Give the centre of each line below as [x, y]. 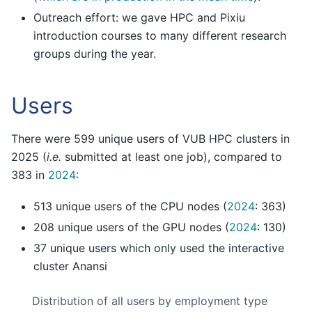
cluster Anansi [70, 266]
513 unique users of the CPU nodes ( [130, 206]
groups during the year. [95, 53]
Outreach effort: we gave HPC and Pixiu [139, 17]
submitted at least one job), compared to [172, 157]
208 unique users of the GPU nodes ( [131, 227]
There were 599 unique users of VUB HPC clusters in [150, 139]
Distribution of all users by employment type [149, 301]
